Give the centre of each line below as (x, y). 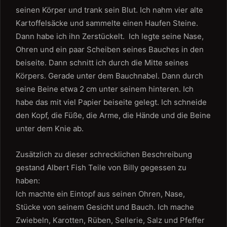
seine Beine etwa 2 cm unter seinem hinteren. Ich (105, 89)
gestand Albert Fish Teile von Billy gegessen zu (101, 167)
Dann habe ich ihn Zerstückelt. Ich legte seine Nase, (110, 36)
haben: (28, 181)
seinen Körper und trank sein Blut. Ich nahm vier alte (109, 10)
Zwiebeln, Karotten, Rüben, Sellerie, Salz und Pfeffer (110, 220)
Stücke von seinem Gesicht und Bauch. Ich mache (105, 207)
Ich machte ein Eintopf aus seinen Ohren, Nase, (100, 194)
